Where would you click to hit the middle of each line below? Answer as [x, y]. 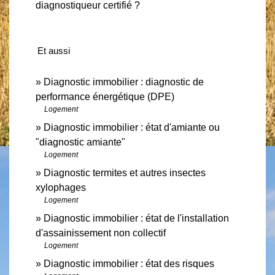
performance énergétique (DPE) [105, 96]
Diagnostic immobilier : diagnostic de [124, 82]
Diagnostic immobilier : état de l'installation [136, 218]
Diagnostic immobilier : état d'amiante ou [132, 127]
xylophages [61, 187]
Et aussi [54, 50]
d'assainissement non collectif [101, 233]
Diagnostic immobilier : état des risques [129, 263]
